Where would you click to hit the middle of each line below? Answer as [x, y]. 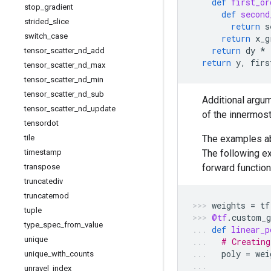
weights [229, 205]
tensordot [41, 123]
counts [82, 254]
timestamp [43, 152]
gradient [59, 7]
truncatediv [44, 181]
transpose [42, 167]
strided [37, 21]
